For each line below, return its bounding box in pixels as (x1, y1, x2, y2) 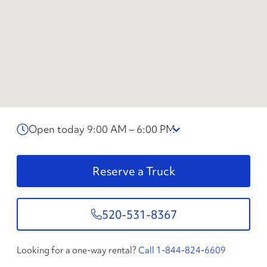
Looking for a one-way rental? (17, 244, 136, 256)
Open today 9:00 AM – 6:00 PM (29, 122, 175, 136)
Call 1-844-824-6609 (138, 244, 226, 256)
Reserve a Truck (92, 163, 175, 179)
